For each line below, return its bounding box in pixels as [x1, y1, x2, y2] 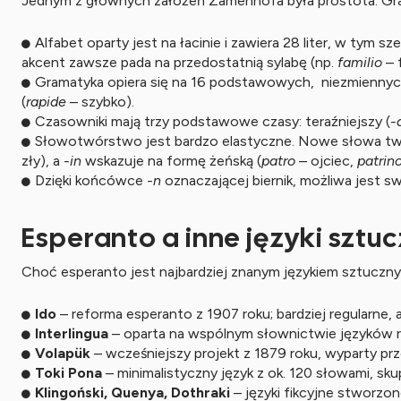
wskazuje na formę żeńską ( [81, 152, 261, 169]
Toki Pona [35, 364, 102, 381]
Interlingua [35, 325, 108, 342]
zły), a [21, 152, 64, 169]
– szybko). [66, 93, 134, 110]
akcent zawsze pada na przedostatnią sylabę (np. [21, 54, 337, 71]
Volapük [35, 345, 90, 362]
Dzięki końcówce [35, 172, 147, 189]
